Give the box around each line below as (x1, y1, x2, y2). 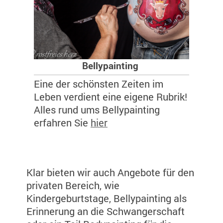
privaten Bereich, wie (26, 179, 119, 192)
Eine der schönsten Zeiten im (34, 78, 163, 91)
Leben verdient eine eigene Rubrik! (34, 91, 187, 104)
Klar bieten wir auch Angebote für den (26, 166, 194, 179)
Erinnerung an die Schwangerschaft (26, 205, 185, 218)
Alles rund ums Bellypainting (34, 104, 160, 116)
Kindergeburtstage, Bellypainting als (26, 192, 187, 205)
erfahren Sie (34, 116, 91, 129)
